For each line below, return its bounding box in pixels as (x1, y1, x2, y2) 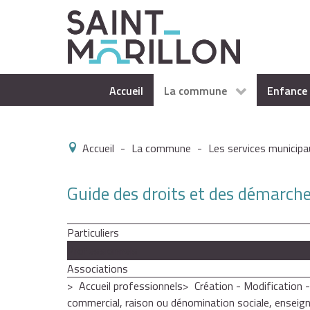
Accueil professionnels (79, 277, 183, 295)
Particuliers (67, 224, 119, 241)
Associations (67, 260, 128, 277)
